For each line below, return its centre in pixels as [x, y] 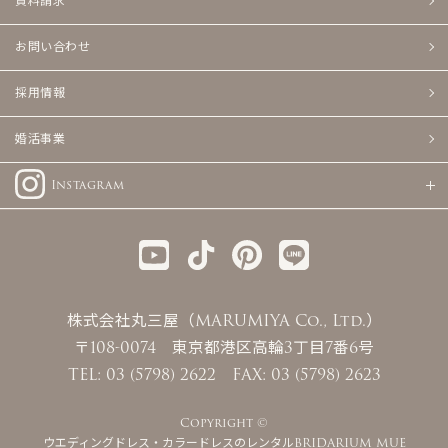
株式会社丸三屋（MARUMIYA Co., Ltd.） [224, 320]
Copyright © [224, 422]
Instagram [87, 185]
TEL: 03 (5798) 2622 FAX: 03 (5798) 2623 [224, 374]
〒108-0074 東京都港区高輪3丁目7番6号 [224, 347]
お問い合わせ [53, 47]
